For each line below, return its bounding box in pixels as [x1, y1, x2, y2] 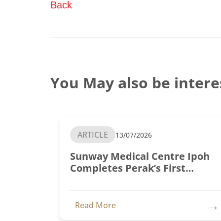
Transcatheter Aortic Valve [70, 173, 201, 186]
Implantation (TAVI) [70, 185, 167, 198]
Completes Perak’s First [70, 161, 185, 175]
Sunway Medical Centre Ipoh [70, 149, 210, 163]
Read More [75, 200, 116, 211]
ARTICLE [77, 129, 108, 140]
